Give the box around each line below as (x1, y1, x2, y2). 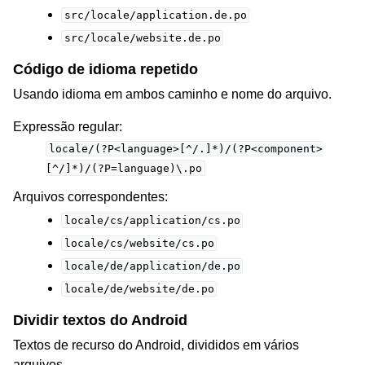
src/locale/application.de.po (64, 8, 247, 21)
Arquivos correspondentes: (13, 189, 168, 204)
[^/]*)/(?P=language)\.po (46, 161, 202, 174)
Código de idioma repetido (13, 60, 198, 77)
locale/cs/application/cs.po (64, 213, 240, 226)
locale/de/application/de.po (64, 259, 240, 272)
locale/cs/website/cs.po (64, 236, 214, 249)
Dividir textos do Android (13, 311, 187, 328)
